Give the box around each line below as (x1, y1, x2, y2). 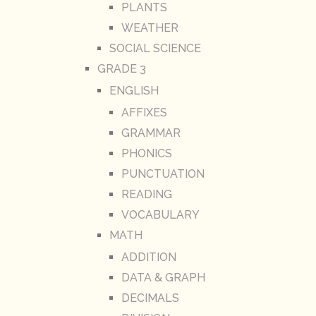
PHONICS (121, 147, 172, 161)
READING (121, 188, 172, 202)
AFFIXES (121, 106, 167, 120)
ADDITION (121, 250, 176, 265)
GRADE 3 (97, 62, 146, 76)
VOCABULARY (121, 208, 200, 222)
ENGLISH (109, 84, 159, 98)
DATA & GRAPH (121, 271, 205, 285)
